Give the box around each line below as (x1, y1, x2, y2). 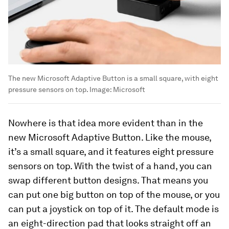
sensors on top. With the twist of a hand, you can (8, 161, 212, 172)
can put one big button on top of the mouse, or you (8, 189, 220, 200)
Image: (88, 85, 113, 94)
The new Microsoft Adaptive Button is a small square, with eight (8, 74, 218, 83)
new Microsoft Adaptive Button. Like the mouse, (8, 132, 211, 143)
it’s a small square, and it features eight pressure (8, 146, 214, 157)
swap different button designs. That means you (8, 175, 208, 186)
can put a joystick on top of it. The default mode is (8, 203, 219, 215)
